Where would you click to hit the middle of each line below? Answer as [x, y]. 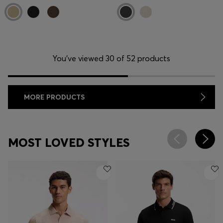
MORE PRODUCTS [54, 97]
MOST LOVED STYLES [69, 143]
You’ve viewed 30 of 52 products [111, 58]
